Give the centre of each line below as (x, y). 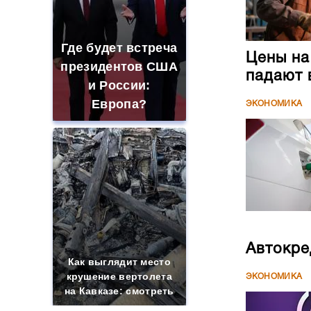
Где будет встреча (119, 48)
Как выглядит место (119, 262)
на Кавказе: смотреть (119, 291)
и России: (119, 85)
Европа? (119, 104)
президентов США (119, 67)
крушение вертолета (119, 276)
